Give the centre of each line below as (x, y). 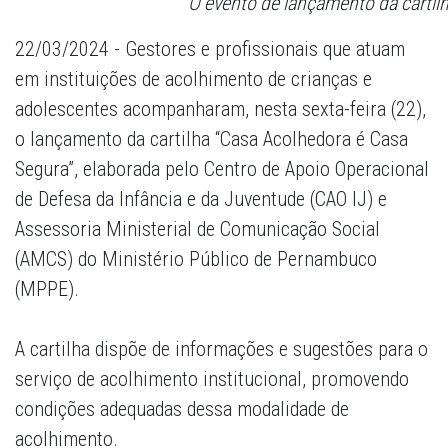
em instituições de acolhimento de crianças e (193, 79)
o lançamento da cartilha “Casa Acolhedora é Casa (211, 139)
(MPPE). (47, 289)
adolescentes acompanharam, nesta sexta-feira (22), (220, 109)
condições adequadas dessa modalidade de (182, 409)
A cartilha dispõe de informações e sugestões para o (221, 349)
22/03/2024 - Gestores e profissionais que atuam (210, 49)
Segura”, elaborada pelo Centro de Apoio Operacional (222, 169)
